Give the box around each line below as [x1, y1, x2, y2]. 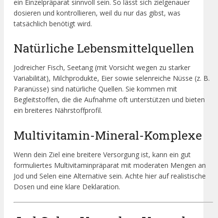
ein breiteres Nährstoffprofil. [14, 106, 102, 115]
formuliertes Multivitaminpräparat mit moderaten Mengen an [14, 160, 206, 170]
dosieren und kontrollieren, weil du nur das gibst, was [14, 8, 181, 18]
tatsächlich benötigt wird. [14, 18, 92, 28]
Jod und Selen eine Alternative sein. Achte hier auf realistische [14, 171, 206, 181]
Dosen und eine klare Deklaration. [14, 182, 120, 191]
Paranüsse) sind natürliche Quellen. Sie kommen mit [14, 84, 177, 94]
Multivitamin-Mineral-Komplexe [14, 127, 202, 143]
